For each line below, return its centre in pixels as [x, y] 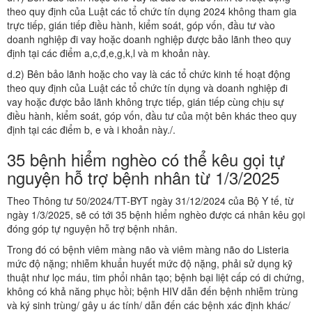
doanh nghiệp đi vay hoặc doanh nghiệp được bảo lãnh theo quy [149, 39]
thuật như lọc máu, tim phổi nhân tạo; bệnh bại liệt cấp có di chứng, [156, 278]
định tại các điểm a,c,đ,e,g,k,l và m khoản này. [109, 53]
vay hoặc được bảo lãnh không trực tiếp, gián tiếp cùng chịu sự [146, 102]
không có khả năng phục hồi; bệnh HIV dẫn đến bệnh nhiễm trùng [153, 291]
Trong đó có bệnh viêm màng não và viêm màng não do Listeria [148, 250]
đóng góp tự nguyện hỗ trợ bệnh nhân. [92, 229]
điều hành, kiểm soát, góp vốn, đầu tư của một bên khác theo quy [152, 116]
